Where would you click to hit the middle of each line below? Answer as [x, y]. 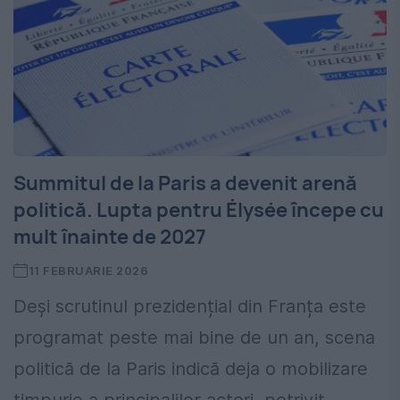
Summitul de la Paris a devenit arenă [185, 183]
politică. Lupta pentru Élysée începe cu [199, 210]
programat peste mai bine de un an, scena [194, 338]
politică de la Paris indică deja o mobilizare [191, 369]
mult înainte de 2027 [110, 237]
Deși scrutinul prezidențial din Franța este [190, 307]
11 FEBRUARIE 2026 [88, 271]
